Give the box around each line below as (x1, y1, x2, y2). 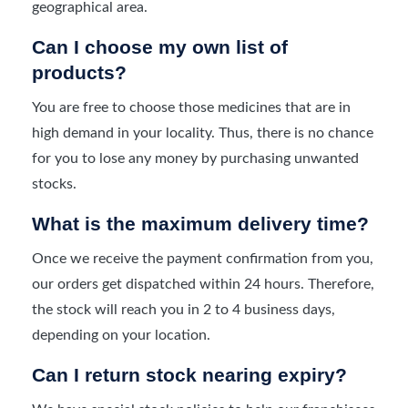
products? (32, 61, 127, 83)
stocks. (32, 176, 76, 191)
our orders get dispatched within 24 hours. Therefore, (32, 276, 374, 291)
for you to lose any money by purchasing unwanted (32, 150, 359, 166)
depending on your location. (32, 327, 210, 342)
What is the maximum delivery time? (32, 212, 369, 234)
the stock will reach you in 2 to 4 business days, (32, 301, 335, 317)
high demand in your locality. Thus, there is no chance (32, 125, 373, 140)
